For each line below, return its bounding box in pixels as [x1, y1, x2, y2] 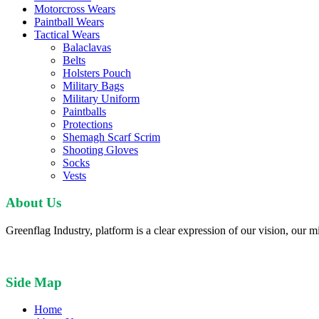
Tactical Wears [34, 28, 100, 41]
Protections [63, 117, 113, 130]
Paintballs [63, 105, 106, 117]
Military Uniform [63, 92, 140, 105]
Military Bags [63, 79, 124, 92]
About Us [6, 195, 61, 211]
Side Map [6, 274, 62, 290]
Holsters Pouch [63, 66, 131, 79]
